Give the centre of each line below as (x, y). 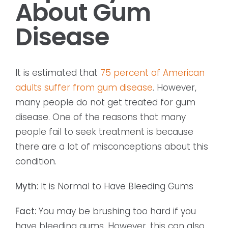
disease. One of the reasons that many (101, 117)
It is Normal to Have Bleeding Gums (116, 187)
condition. (36, 162)
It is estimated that (58, 73)
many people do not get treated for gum (105, 103)
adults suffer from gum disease (84, 88)
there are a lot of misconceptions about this (112, 147)
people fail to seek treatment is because (104, 132)
